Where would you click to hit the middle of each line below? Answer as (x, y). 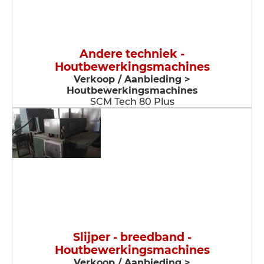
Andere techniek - (132, 54)
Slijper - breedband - (132, 237)
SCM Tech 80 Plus (132, 102)
